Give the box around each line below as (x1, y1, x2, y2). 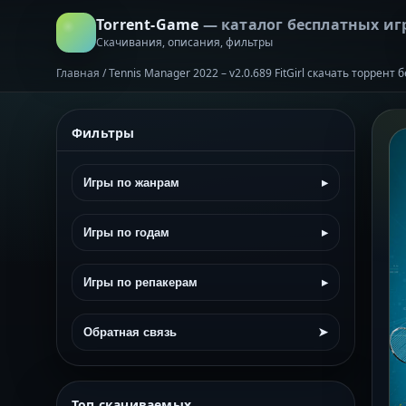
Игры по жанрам (83, 176, 179, 189)
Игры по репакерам (83, 275, 198, 289)
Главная (56, 65, 100, 81)
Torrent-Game (96, 14, 203, 34)
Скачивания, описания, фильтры (96, 34, 273, 50)
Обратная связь (83, 325, 177, 339)
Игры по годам (83, 226, 169, 239)
